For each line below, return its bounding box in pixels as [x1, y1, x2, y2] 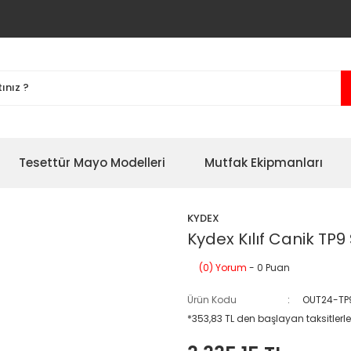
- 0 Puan [247, 261, 290, 274]
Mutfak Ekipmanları [204, 154, 323, 171]
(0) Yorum [199, 261, 247, 274]
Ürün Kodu [187, 293, 237, 306]
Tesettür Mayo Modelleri [19, 154, 165, 171]
